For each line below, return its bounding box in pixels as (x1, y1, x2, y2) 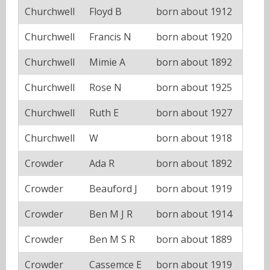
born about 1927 (156, 106, 232, 120)
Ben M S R (89, 233, 135, 246)
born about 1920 (156, 30, 232, 44)
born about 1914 (156, 207, 232, 221)
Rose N (89, 81, 122, 95)
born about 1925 (156, 81, 232, 95)
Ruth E (89, 106, 119, 120)
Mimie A (89, 55, 125, 69)
